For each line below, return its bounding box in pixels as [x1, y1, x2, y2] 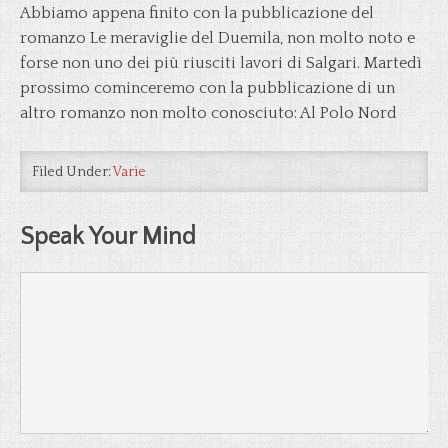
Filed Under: [32, 164, 113, 180]
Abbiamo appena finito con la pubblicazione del [20, 4, 374, 22]
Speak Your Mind [20, 224, 196, 250]
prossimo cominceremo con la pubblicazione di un [20, 79, 395, 97]
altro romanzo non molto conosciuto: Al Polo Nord [20, 104, 397, 122]
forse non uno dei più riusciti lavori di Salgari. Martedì [20, 54, 422, 72]
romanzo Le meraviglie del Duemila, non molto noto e [20, 29, 415, 47]
